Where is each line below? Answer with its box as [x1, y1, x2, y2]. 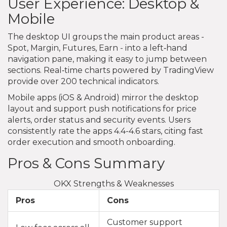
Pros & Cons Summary [8, 154, 165, 172]
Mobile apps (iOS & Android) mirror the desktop [8, 92, 199, 102]
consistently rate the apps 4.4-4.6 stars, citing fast [8, 126, 203, 136]
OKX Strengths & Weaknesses [53, 178, 174, 188]
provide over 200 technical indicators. [8, 76, 159, 86]
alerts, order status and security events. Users [8, 115, 191, 125]
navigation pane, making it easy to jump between [8, 54, 207, 64]
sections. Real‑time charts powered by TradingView [8, 65, 214, 75]
